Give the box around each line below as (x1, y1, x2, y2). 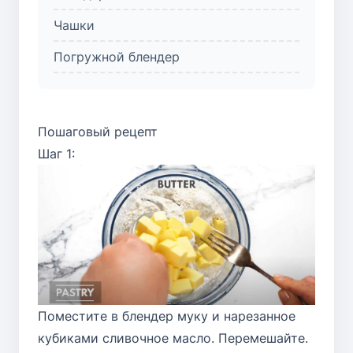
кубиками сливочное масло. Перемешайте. (38, 330, 308, 347)
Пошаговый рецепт (38, 123, 158, 139)
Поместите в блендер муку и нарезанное (38, 308, 295, 325)
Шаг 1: (38, 145, 75, 162)
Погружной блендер (54, 48, 180, 65)
